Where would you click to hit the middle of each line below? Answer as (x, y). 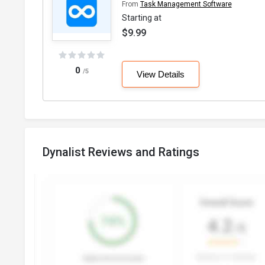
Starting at (141, 18)
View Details (160, 75)
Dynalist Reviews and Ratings (121, 152)
